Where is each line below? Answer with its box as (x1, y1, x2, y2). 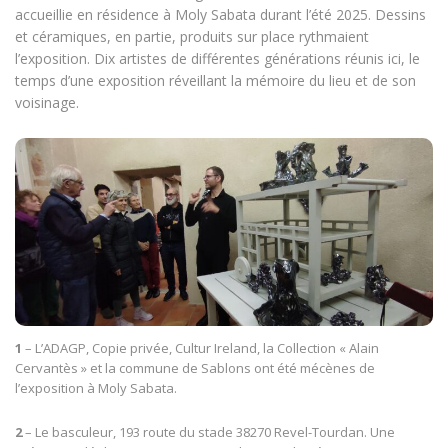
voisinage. (15, 93, 79, 113)
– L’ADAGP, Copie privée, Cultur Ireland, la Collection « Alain (22, 339, 379, 358)
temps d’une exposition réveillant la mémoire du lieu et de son (15, 71, 416, 91)
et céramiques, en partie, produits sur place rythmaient (15, 27, 369, 47)
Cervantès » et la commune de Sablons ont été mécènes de (15, 359, 375, 378)
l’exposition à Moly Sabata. (15, 379, 177, 398)
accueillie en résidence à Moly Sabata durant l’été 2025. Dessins (15, 5, 426, 25)
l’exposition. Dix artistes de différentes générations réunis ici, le (15, 49, 420, 69)
